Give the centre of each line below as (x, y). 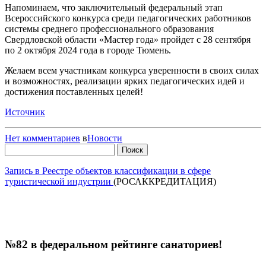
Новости (105, 138)
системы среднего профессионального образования (109, 28)
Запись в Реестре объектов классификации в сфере (108, 170)
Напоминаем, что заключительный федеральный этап (114, 7)
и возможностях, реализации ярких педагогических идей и (125, 81)
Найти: (18, 148)
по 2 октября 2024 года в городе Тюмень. (88, 50)
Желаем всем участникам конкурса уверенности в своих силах (132, 70)
